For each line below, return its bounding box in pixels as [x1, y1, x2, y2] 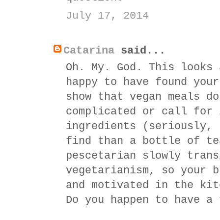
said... [114, 44, 165, 57]
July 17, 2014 [66, 9, 149, 22]
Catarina [63, 44, 114, 57]
